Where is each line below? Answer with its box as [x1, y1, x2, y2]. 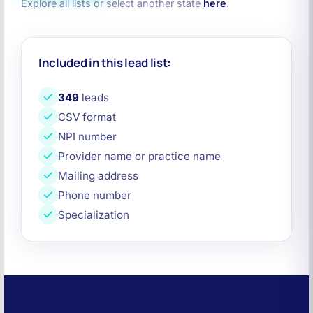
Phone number [58, 188, 131, 202]
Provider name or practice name [58, 149, 221, 163]
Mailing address [58, 168, 138, 182]
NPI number [58, 129, 117, 143]
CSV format [58, 110, 116, 124]
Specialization [58, 208, 129, 221]
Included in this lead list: [38, 54, 171, 71]
